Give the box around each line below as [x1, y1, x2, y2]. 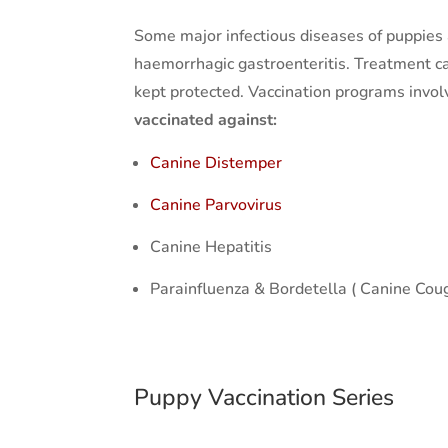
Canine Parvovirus [150, 193, 283, 216]
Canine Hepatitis [150, 235, 273, 258]
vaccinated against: [134, 108, 278, 131]
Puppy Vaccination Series [134, 381, 395, 413]
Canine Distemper [150, 151, 283, 174]
